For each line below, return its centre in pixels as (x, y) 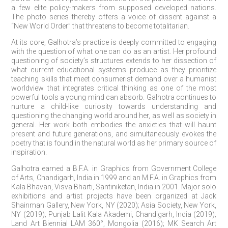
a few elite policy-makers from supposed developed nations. (114, 7)
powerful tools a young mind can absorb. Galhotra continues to (114, 97)
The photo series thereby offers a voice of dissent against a (114, 17)
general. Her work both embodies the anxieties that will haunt (114, 124)
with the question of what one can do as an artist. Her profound (114, 51)
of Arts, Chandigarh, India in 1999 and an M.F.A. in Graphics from (114, 177)
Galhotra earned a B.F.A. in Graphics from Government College (114, 168)
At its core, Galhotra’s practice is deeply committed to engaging (114, 42)
